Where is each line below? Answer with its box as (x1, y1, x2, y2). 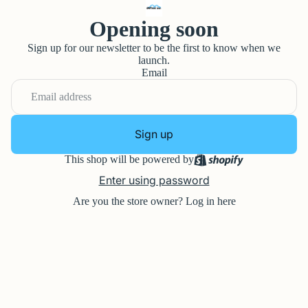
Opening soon (89, 16, 219, 41)
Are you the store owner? (72, 195, 186, 207)
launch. (138, 54, 170, 66)
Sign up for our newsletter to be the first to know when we (27, 42, 280, 54)
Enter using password (98, 173, 210, 187)
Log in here (185, 195, 236, 207)
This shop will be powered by (64, 153, 194, 165)
